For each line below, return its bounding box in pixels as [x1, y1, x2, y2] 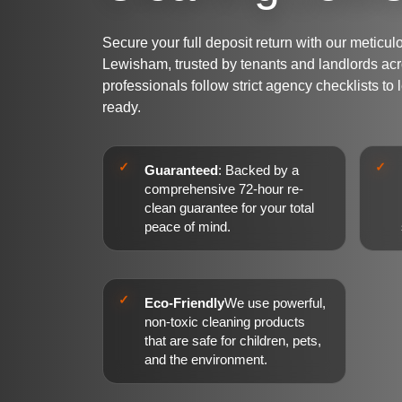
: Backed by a [218, 162, 299, 178]
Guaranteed [144, 162, 218, 178]
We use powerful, [224, 295, 326, 310]
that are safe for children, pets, [144, 333, 321, 348]
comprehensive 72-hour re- [144, 181, 303, 197]
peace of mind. [144, 219, 231, 234]
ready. [102, 100, 141, 115]
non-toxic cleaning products [144, 314, 305, 329]
